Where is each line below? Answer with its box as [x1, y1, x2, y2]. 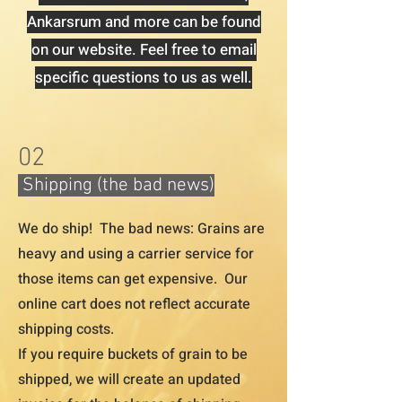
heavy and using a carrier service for [18, 243, 254, 266]
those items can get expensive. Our [18, 268, 248, 291]
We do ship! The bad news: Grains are [18, 218, 265, 240]
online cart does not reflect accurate [18, 293, 250, 316]
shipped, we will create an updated [18, 369, 240, 391]
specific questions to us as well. [35, 66, 252, 90]
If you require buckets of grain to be [18, 344, 248, 366]
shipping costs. [18, 319, 118, 341]
